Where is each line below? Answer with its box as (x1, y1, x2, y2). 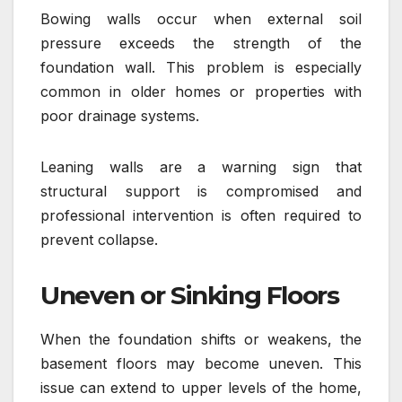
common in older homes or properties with (40, 83, 362, 101)
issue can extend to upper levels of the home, (40, 379, 362, 398)
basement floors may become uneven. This (40, 354, 362, 373)
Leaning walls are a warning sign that (40, 158, 362, 177)
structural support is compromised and (40, 182, 362, 201)
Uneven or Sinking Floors (40, 280, 339, 311)
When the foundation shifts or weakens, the (40, 330, 362, 349)
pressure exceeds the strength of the (40, 34, 362, 53)
